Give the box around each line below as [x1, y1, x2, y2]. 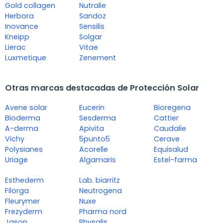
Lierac [5, 42, 26, 53]
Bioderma [5, 113, 40, 123]
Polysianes [5, 144, 43, 155]
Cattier [153, 113, 179, 123]
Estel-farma [153, 155, 197, 165]
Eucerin [79, 103, 105, 113]
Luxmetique [5, 53, 46, 63]
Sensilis [79, 21, 105, 32]
